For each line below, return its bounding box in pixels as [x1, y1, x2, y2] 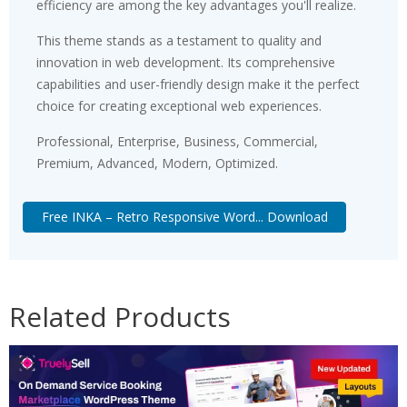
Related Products [9, 298, 231, 336]
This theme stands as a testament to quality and [36, 31, 322, 49]
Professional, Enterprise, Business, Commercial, [36, 132, 318, 150]
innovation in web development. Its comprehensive [36, 53, 335, 71]
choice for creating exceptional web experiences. [36, 96, 322, 114]
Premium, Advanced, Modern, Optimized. [36, 154, 278, 172]
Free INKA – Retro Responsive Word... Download [41, 208, 328, 226]
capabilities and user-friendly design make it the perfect [36, 74, 360, 93]
